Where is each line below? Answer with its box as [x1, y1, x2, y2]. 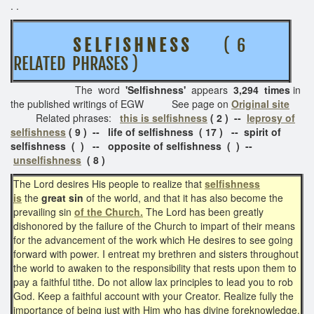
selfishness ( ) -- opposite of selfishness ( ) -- [11, 138, 255, 153]
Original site [231, 96, 289, 111]
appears [186, 82, 233, 97]
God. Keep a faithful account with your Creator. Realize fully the [13, 288, 294, 303]
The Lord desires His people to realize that [13, 176, 205, 191]
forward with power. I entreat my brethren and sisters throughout [13, 246, 299, 261]
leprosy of [247, 110, 295, 125]
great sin [41, 190, 83, 205]
